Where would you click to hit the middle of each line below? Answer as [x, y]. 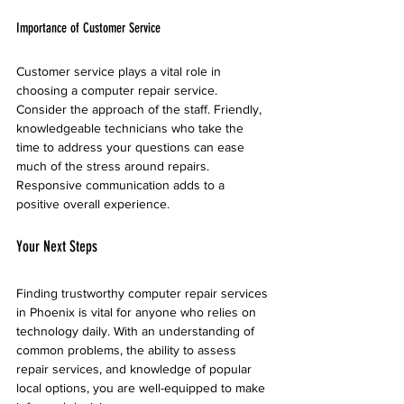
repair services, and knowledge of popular [136, 369]
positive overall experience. [93, 204]
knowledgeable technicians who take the [132, 128]
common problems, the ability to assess [128, 350]
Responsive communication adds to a [122, 185]
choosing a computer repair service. [119, 90]
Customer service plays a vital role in [120, 71]
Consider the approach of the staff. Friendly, [141, 109]
